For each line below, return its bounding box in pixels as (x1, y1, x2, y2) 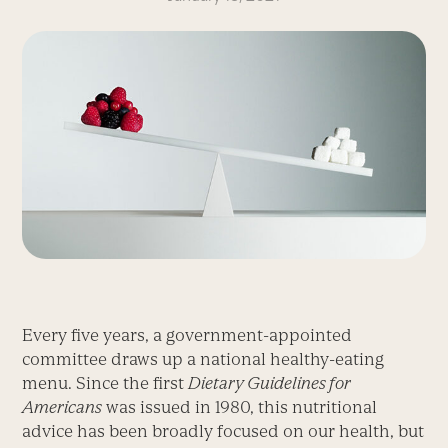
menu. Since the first (22, 373, 189, 394)
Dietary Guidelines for (188, 373, 352, 394)
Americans (22, 397, 103, 418)
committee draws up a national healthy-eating (22, 349, 385, 370)
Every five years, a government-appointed (22, 325, 353, 346)
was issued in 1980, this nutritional (102, 397, 378, 418)
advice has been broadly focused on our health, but (22, 421, 425, 442)
